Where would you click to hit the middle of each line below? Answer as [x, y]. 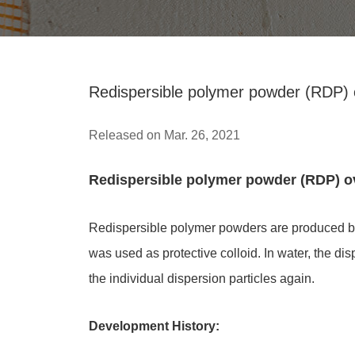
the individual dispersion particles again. [202, 279]
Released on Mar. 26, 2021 [164, 135]
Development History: [154, 326]
